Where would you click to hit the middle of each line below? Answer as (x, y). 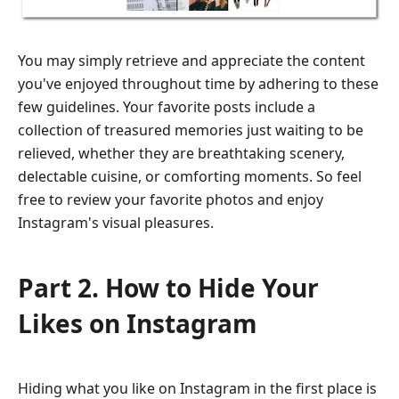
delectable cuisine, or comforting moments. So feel (190, 176)
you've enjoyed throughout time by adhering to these (198, 83)
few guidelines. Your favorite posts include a (167, 106)
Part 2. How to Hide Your (168, 287)
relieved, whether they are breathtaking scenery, (181, 153)
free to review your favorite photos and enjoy (171, 199)
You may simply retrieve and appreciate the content (191, 60)
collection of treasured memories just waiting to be (191, 130)
